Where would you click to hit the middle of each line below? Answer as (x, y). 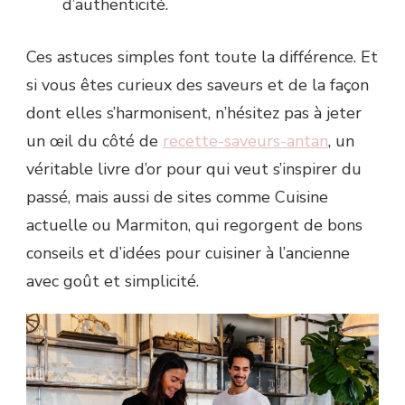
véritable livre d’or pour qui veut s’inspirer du (194, 169)
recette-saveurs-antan (245, 141)
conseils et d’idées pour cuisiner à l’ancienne (188, 253)
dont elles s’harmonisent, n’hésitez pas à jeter (194, 113)
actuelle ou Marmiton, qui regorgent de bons (194, 225)
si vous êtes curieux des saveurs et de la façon (198, 85)
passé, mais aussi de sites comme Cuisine (177, 197)
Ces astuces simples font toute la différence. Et (202, 57)
